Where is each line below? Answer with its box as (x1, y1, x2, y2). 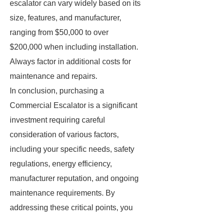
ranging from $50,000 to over (10, 28, 109, 36)
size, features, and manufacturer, (10, 14, 121, 22)
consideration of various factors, (10, 130, 119, 139)
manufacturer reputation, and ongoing (10, 174, 139, 182)
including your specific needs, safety (10, 145, 134, 153)
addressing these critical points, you (10, 203, 133, 212)
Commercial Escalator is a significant (10, 101, 137, 109)
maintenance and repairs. (10, 72, 97, 80)
